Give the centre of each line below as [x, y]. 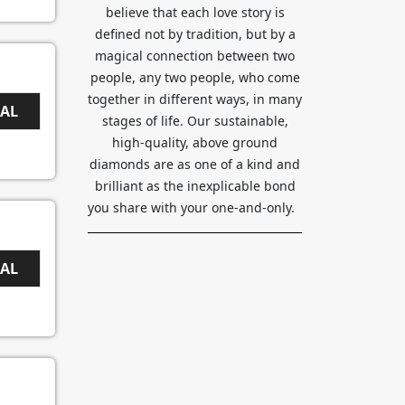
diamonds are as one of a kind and [195, 165]
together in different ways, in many [195, 99]
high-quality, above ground [195, 143]
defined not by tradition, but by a [195, 34]
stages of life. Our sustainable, [195, 121]
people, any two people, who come [195, 78]
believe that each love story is [195, 13]
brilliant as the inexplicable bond [195, 186]
